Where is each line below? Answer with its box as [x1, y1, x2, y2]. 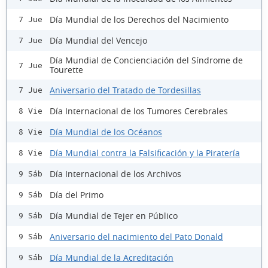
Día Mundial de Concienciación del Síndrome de [50, 54, 243, 66]
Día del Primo [50, 188, 103, 200]
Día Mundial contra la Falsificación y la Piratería [50, 147, 240, 159]
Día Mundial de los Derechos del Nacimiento [50, 13, 229, 25]
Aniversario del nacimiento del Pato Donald [50, 230, 223, 242]
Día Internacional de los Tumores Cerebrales [50, 105, 228, 117]
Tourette [50, 64, 83, 76]
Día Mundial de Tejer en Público [50, 209, 178, 221]
